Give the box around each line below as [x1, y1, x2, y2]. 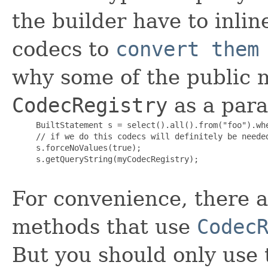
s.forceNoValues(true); [12, 142, 141, 153]
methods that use [12, 214, 197, 239]
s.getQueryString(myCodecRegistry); [12, 154, 199, 164]
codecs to [12, 36, 115, 61]
